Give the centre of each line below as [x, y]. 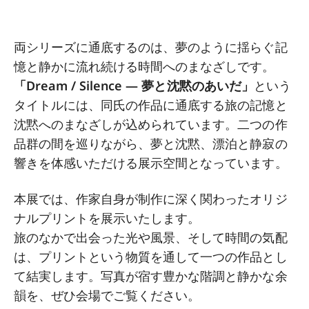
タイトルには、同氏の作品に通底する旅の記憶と [151, 105]
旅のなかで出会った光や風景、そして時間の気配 [151, 238]
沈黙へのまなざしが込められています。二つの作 [151, 124]
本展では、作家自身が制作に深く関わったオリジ [151, 199]
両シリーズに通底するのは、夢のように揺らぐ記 [151, 47]
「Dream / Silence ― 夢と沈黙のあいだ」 [134, 86]
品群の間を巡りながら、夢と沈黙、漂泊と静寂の [151, 144]
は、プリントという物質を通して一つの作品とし [151, 257]
